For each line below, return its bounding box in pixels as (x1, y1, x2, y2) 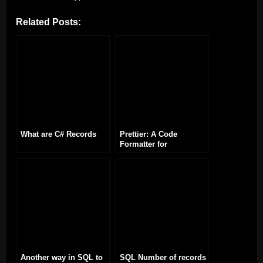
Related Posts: (15, 16, 81, 27)
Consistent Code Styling (119, 150, 208, 159)
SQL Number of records (119, 253, 206, 262)
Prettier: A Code (119, 130, 177, 139)
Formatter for (119, 140, 167, 149)
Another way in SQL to (20, 253, 103, 262)
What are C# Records (20, 130, 96, 139)
